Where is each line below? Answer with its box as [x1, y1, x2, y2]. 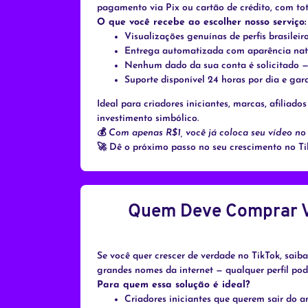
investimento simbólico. [97, 113, 199, 124]
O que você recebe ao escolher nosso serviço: [97, 17, 307, 28]
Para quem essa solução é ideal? [97, 280, 250, 291]
